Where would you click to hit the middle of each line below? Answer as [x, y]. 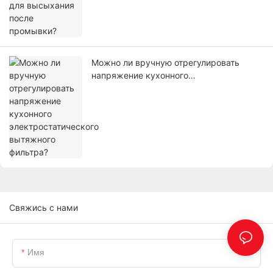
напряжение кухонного [140, 76]
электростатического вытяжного [161, 88]
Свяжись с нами [44, 208]
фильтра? [111, 101]
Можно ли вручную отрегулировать [165, 63]
